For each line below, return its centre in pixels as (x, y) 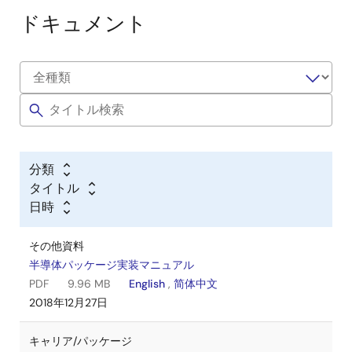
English (147, 284)
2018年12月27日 (68, 302)
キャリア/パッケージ (81, 341)
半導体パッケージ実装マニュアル (112, 265)
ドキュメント (83, 24)
